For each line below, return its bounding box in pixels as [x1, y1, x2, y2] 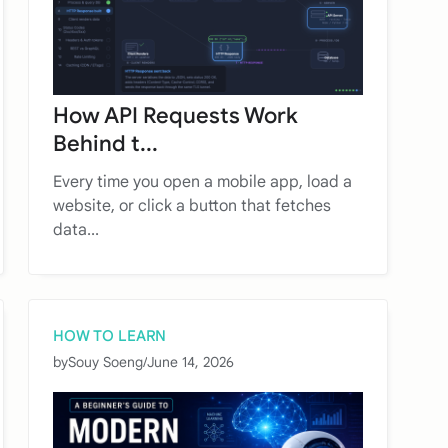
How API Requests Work [53, 102, 298, 130]
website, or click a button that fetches [53, 196, 331, 217]
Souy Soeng [68, 353, 143, 372]
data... [53, 220, 99, 241]
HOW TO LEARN [53, 327, 166, 346]
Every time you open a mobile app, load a [53, 172, 352, 193]
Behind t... [53, 130, 158, 158]
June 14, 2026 [147, 353, 234, 372]
